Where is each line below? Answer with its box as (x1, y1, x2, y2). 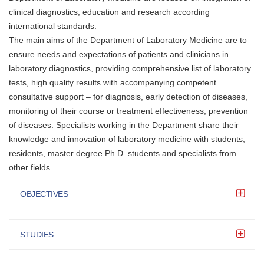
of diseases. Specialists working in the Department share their (9, 120, 239, 130)
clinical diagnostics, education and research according (9, 7, 210, 16)
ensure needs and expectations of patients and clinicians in (9, 49, 229, 59)
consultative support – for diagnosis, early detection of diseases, (9, 92, 247, 101)
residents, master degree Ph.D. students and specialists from (9, 148, 236, 158)
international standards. (9, 21, 97, 31)
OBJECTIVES (20, 189, 68, 199)
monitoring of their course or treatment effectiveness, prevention (9, 106, 248, 115)
